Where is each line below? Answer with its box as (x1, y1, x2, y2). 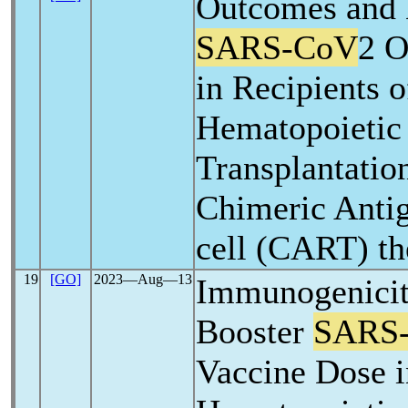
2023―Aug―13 (93, 271, 192, 287)
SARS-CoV (196, 28, 358, 66)
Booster (196, 312, 313, 351)
